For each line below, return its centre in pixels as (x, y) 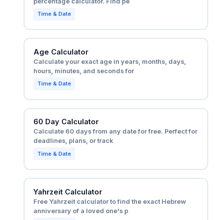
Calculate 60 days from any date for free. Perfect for (115, 132)
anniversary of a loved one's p (81, 211)
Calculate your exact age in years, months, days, (110, 62)
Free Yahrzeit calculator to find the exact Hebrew (110, 201)
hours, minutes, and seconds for (83, 71)
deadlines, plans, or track (73, 141)
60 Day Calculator (66, 122)
